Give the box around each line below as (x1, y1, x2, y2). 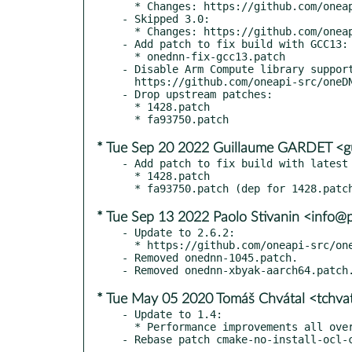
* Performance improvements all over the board (122, 320, 134, 333)
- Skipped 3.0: (122, 12, 210, 25)
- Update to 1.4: (122, 307, 222, 321)
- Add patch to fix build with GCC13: (122, 37, 348, 50)
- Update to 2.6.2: (122, 225, 235, 239)
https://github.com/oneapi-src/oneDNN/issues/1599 (122, 75, 134, 88)
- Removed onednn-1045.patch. (122, 251, 298, 264)
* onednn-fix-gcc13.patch (122, 49, 134, 63)
